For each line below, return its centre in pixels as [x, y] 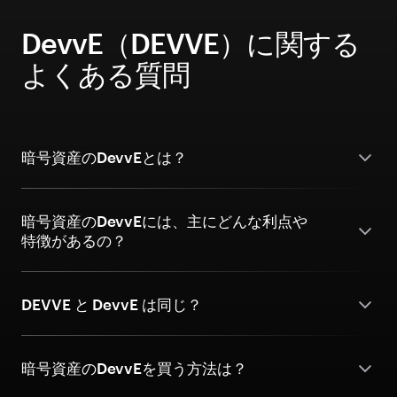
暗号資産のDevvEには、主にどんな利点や [164, 221]
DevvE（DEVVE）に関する [191, 43]
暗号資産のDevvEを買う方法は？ [134, 368]
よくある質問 [106, 74]
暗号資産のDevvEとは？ [105, 157]
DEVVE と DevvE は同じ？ [112, 304]
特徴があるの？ [74, 240]
